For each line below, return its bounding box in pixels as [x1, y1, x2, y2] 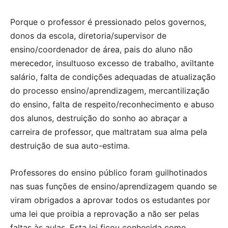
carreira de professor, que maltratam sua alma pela [10, 126, 207, 137]
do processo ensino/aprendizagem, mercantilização [10, 85, 210, 96]
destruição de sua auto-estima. [10, 140, 130, 151]
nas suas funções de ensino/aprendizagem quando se [10, 181, 217, 191]
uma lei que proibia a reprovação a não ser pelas [10, 208, 199, 219]
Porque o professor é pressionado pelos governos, [10, 16, 206, 27]
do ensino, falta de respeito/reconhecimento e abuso [10, 99, 214, 109]
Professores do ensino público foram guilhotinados [10, 167, 207, 178]
